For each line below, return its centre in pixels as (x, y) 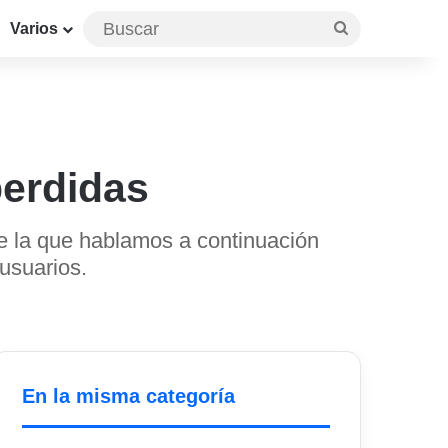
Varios (34, 28)
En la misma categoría (129, 396)
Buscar (372, 27)
